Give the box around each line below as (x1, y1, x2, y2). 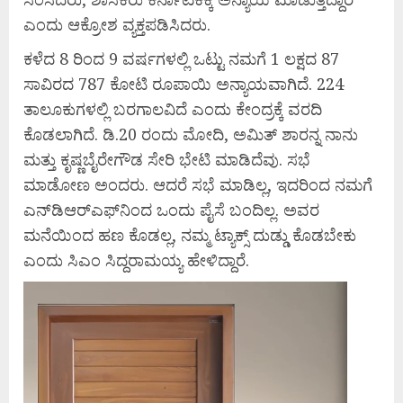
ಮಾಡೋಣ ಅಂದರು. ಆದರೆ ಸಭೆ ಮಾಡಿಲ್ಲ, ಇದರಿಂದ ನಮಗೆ (23, 174, 372, 196)
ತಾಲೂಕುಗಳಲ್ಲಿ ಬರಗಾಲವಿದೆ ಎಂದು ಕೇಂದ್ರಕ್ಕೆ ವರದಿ (23, 98, 322, 121)
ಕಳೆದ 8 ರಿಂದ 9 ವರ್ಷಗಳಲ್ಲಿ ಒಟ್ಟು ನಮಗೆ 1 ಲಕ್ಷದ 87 (23, 48, 339, 70)
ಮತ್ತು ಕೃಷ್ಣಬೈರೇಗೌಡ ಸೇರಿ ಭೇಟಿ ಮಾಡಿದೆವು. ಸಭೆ (23, 148, 310, 171)
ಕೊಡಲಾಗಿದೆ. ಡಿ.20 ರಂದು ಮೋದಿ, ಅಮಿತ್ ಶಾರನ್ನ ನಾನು (23, 123, 358, 146)
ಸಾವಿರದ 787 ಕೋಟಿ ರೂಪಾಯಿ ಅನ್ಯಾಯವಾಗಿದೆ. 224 (23, 73, 344, 95)
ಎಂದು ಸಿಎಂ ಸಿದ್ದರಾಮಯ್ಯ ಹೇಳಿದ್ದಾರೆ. (23, 249, 249, 272)
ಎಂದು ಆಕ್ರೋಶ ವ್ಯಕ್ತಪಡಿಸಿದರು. (23, 13, 210, 36)
